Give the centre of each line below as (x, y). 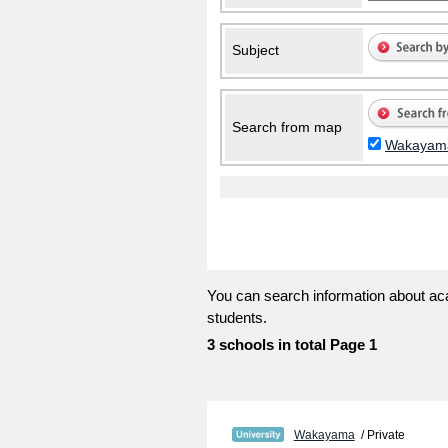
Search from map (287, 126)
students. (237, 318)
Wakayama (324, 435)
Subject (255, 49)
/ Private (379, 435)
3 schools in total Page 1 (292, 345)
